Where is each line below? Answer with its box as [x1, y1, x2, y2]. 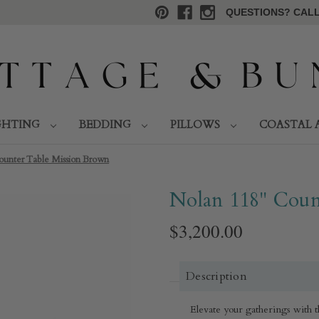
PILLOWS [169, 117, 223, 132]
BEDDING [79, 117, 134, 132]
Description [186, 268, 247, 284]
